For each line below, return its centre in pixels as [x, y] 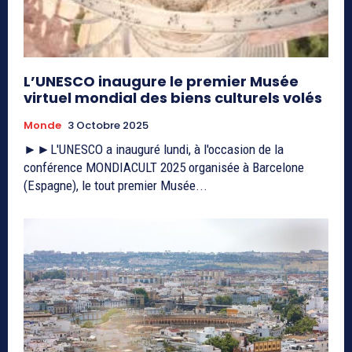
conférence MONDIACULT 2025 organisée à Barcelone [164, 168]
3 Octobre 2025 [108, 126]
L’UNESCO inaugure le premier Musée [161, 82]
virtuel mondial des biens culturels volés [173, 98]
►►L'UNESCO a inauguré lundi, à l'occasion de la [154, 150]
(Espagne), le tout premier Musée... [115, 186]
